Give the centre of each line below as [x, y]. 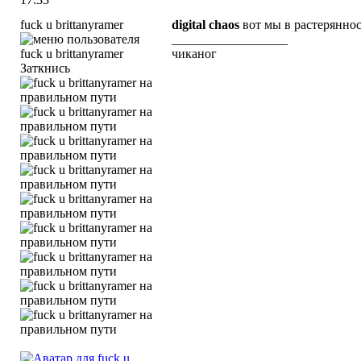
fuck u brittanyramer [72, 25]
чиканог [194, 54]
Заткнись [45, 68]
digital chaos [205, 25]
